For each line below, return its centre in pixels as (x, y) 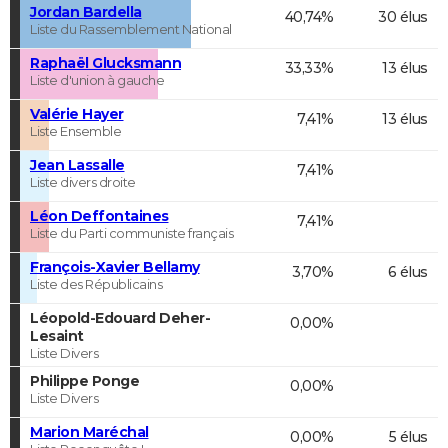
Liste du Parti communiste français (131, 232)
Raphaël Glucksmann (105, 62)
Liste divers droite (83, 181)
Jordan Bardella (86, 11)
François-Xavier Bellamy (115, 266)
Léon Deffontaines (99, 215)
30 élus (403, 16)
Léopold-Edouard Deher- (120, 317)
